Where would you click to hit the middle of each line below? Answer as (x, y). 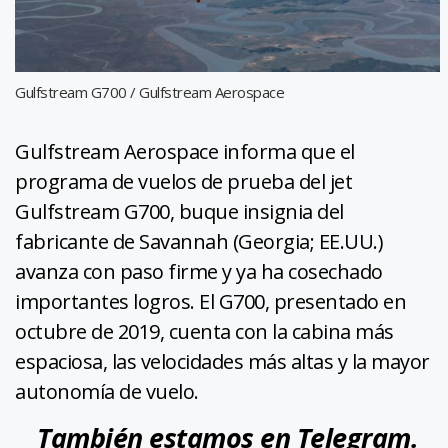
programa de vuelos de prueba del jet (183, 181)
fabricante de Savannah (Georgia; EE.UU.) (199, 241)
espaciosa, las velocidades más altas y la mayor (222, 361)
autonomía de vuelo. (107, 391)
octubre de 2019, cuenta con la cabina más (204, 331)
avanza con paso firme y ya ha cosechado (199, 271)
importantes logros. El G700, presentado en (210, 301)
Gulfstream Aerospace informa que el (185, 151)
